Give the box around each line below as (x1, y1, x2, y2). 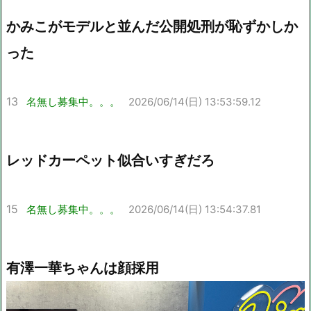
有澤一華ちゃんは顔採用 (6, 260, 159, 277)
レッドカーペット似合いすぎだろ (6, 152, 215, 169)
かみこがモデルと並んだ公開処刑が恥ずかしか (6, 18, 298, 35)
